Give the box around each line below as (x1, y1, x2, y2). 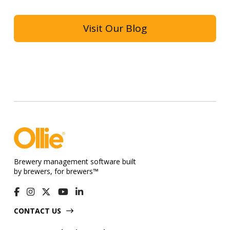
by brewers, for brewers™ (13, 166, 99, 176)
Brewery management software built (13, 156, 136, 166)
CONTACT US (13, 205, 61, 216)
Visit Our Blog (83, 21, 147, 35)
